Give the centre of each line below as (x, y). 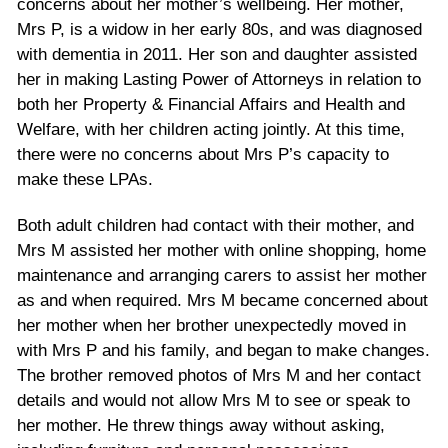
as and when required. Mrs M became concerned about (222, 300)
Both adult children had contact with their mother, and (215, 225)
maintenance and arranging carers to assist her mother (222, 275)
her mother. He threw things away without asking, (201, 425)
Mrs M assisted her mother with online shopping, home (221, 250)
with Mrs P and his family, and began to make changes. (223, 350)
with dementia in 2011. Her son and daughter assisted (217, 54)
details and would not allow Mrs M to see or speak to (213, 400)
